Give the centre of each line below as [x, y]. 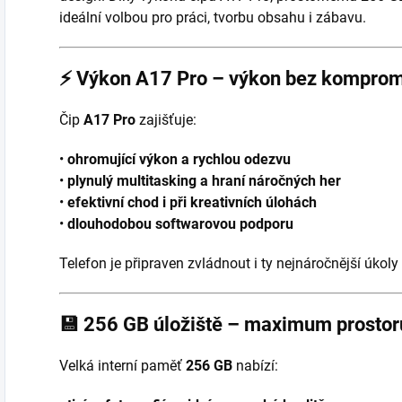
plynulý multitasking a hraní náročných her [204, 180]
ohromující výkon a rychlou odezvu [179, 159]
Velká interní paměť [122, 365]
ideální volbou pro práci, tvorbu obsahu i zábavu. [213, 17]
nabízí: [255, 365]
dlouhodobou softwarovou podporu [180, 223]
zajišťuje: [166, 119]
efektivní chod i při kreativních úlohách [192, 202]
